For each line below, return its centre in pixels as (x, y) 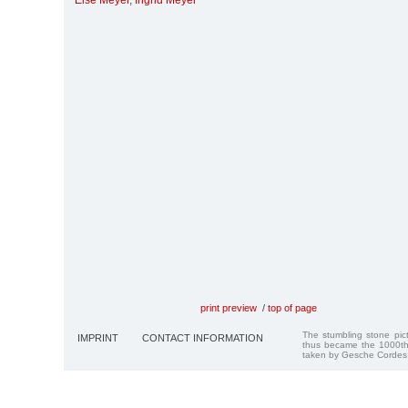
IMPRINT (98, 337)
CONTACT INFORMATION (203, 337)
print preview (229, 307)
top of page (292, 307)
